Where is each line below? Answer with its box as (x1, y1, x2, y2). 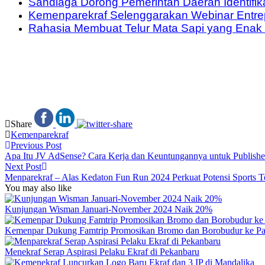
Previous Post (11, 140, 62, 150)
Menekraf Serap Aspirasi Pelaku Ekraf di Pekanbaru (5, 246, 199, 257)
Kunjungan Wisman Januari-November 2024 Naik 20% (5, 203, 212, 214)
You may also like (5, 182, 72, 193)
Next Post (5, 161, 41, 172)
